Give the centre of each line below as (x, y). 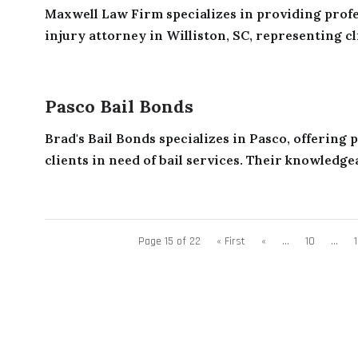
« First (231, 241)
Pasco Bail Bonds (119, 106)
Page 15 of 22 (169, 241)
